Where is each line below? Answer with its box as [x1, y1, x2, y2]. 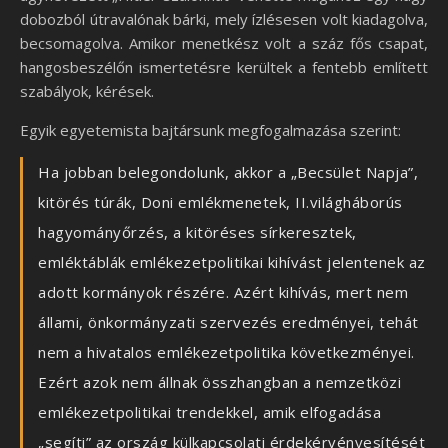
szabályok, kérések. [20, 81, 154, 102]
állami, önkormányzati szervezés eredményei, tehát [38, 312, 419, 333]
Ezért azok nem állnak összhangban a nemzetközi [38, 372, 401, 393]
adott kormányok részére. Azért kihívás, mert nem [38, 282, 408, 303]
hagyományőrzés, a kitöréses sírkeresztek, [38, 222, 357, 243]
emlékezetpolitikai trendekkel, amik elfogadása [38, 402, 381, 423]
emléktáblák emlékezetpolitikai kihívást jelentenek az [38, 252, 426, 273]
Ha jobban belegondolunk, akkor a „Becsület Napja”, [38, 162, 418, 183]
